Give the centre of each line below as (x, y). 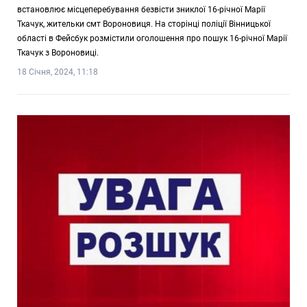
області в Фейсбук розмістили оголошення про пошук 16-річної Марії (152, 39)
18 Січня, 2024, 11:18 (58, 72)
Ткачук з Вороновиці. (58, 53)
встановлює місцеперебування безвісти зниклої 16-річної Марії (141, 10)
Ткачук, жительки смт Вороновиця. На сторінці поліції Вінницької (144, 24)
